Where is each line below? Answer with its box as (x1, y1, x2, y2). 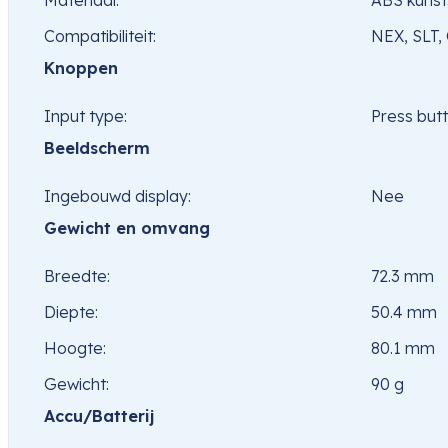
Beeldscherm (44, 138, 150, 159)
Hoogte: (44, 338, 106, 359)
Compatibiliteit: (44, 26, 156, 47)
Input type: (44, 106, 127, 127)
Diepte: (44, 302, 98, 323)
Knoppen (44, 58, 118, 79)
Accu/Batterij (44, 406, 154, 427)
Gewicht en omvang (44, 218, 210, 239)
